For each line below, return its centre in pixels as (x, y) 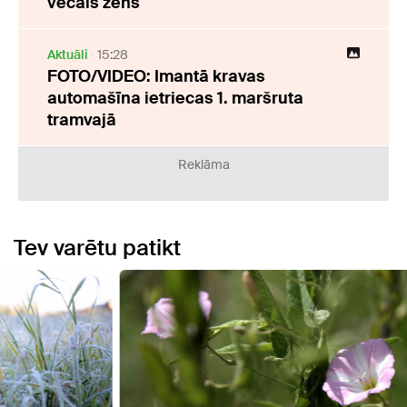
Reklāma (203, 165)
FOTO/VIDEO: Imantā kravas (156, 77)
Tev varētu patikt (97, 248)
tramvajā (82, 120)
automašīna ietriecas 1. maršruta (175, 99)
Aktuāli (68, 55)
